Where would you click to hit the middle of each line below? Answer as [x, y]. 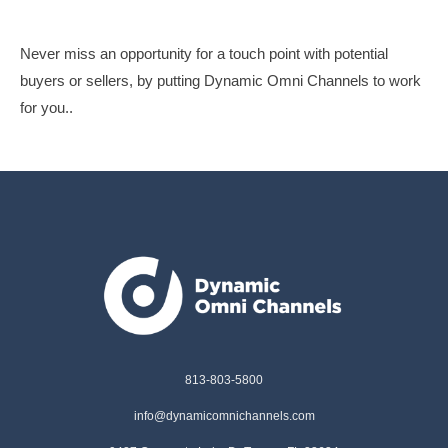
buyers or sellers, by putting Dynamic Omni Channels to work [220, 81]
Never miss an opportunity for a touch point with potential [204, 54]
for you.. [46, 108]
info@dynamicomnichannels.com [224, 416]
